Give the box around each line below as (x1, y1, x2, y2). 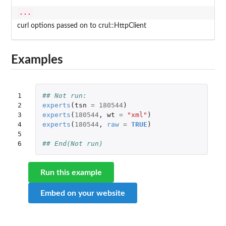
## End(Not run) (42, 139, 103, 147)
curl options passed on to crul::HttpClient (17, 22, 146, 30)
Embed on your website (40, 189, 125, 197)
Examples (11, 54, 63, 67)
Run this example (40, 168, 102, 177)
